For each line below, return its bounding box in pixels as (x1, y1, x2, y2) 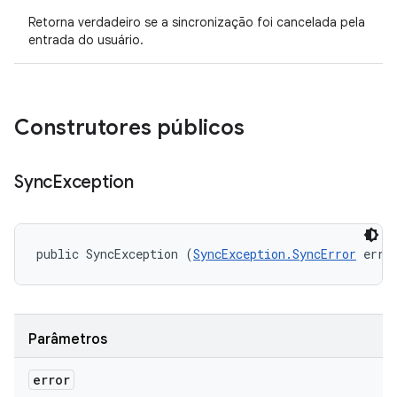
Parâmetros (28, 331, 107, 348)
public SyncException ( (36, 245, 193, 262)
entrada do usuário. (28, 32, 144, 48)
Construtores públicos (14, 114, 245, 141)
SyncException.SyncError (193, 245, 356, 262)
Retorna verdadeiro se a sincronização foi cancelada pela (28, 14, 365, 30)
